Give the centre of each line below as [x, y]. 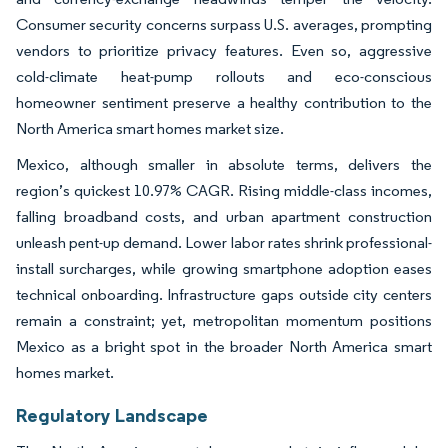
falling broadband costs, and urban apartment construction [224, 216]
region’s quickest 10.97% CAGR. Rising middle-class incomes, [224, 190]
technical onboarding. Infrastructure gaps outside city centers [224, 294]
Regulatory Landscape [112, 414]
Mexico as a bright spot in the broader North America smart [224, 346]
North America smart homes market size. [150, 128]
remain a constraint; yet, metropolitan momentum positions [224, 320]
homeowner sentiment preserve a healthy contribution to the [224, 102]
